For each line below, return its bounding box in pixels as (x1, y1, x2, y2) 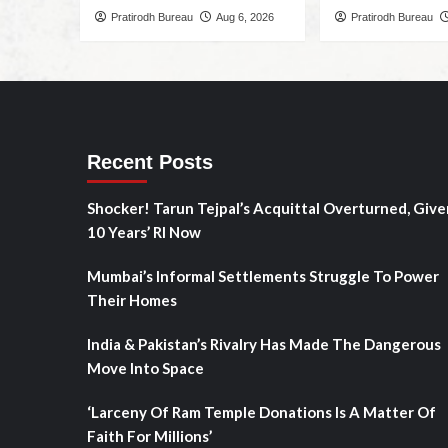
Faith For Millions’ (87, 427, 212, 446)
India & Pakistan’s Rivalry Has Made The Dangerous (87, 335, 441, 354)
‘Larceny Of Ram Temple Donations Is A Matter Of (87, 403, 436, 422)
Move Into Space (87, 359, 204, 378)
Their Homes (87, 291, 177, 310)
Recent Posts (87, 151, 213, 174)
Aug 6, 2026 (215, 11, 274, 24)
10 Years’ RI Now (87, 223, 201, 242)
